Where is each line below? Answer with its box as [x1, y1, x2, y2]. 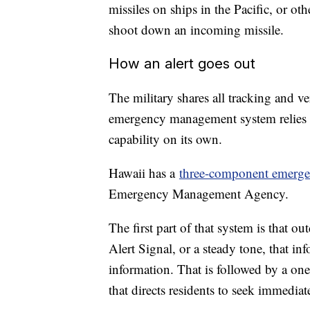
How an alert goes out [109, 55, 255, 73]
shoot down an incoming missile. [109, 21, 284, 39]
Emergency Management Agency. [109, 185, 289, 203]
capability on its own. [109, 130, 222, 148]
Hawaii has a [109, 164, 179, 182]
